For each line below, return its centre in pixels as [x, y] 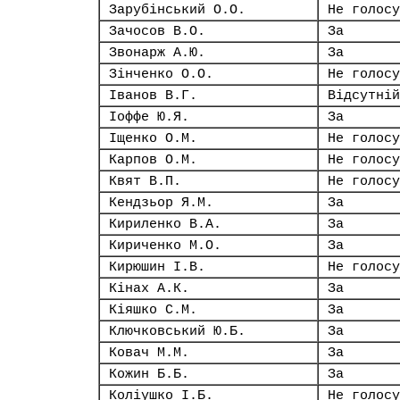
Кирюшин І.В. [157, 267]
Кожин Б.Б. [149, 374]
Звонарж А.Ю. [157, 53]
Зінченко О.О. [161, 74]
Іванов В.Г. [153, 96]
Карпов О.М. [153, 160]
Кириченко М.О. [165, 246]
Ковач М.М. [149, 353]
